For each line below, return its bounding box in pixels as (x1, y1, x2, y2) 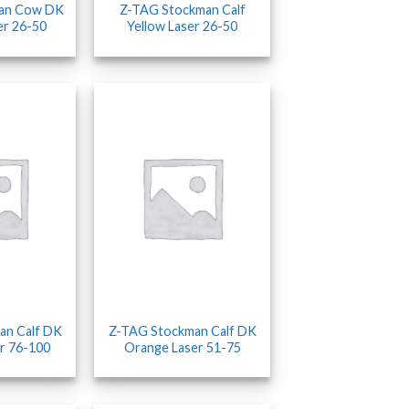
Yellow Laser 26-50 (127, 17, 237, 34)
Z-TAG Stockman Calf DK (108, 322, 257, 339)
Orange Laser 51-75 (123, 339, 241, 355)
